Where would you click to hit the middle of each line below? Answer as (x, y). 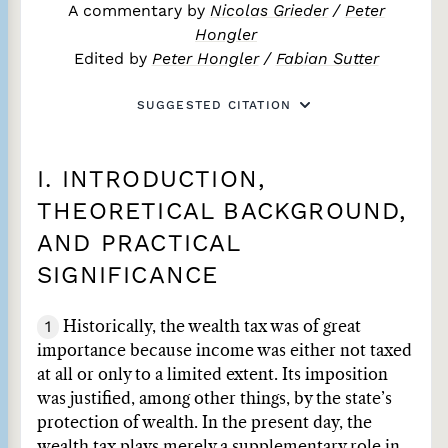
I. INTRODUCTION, (151, 179)
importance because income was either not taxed (224, 351)
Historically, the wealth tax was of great (210, 327)
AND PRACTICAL (139, 243)
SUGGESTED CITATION (214, 105)
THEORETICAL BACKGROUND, (222, 211)
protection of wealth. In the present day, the (204, 423)
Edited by (112, 58)
